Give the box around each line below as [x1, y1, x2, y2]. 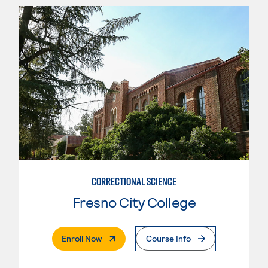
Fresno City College [72, 193, 196, 211]
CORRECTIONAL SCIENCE [92, 175, 176, 189]
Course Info [146, 233, 191, 244]
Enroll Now [62, 233, 102, 244]
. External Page [101, 233, 157, 243]
